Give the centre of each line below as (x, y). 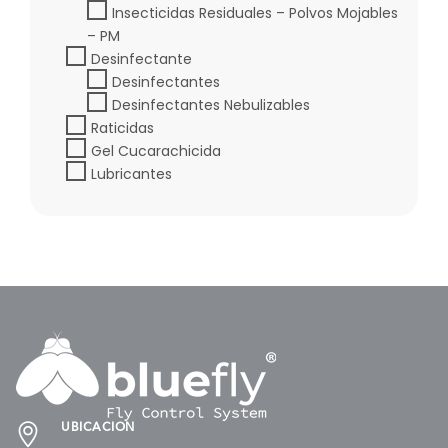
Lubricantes (131, 173)
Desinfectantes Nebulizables (211, 104)
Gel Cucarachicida (156, 150)
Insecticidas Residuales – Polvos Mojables (255, 12)
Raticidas (122, 127)
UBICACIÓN (98, 427)
